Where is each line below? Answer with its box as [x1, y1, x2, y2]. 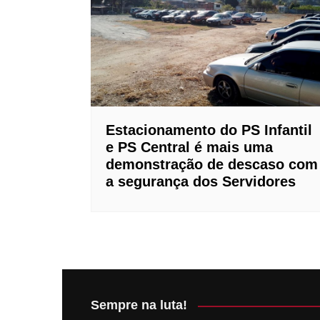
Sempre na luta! [91, 298, 187, 313]
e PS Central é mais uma [106, 139, 273, 156]
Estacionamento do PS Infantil [106, 122, 312, 139]
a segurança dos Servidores [106, 174, 296, 190]
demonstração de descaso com [106, 156, 318, 173]
